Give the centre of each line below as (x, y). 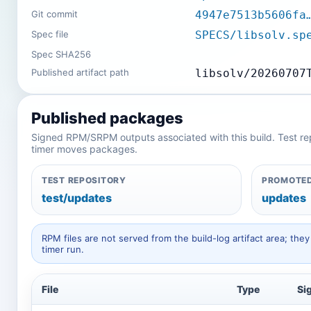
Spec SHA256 (61, 54)
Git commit (54, 14)
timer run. (63, 249)
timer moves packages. (84, 149)
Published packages (107, 118)
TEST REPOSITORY (84, 180)
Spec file (50, 34)
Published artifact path (80, 72)
